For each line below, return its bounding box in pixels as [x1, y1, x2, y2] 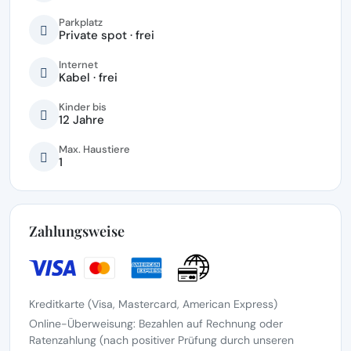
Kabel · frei [59, 70, 118, 85]
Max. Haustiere [59, 143, 130, 156]
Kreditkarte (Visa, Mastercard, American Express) [29, 297, 277, 311]
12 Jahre [59, 112, 104, 128]
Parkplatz [59, 16, 103, 29]
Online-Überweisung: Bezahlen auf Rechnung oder [29, 317, 283, 331]
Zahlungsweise [29, 222, 125, 241]
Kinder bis [59, 100, 107, 114]
